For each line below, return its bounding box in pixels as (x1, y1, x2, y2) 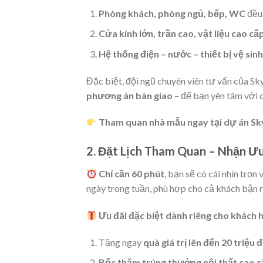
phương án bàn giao (86, 89, 173, 101)
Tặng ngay (98, 236, 143, 248)
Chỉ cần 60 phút (99, 168, 165, 180)
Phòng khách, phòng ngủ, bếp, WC (98, 7, 245, 19)
